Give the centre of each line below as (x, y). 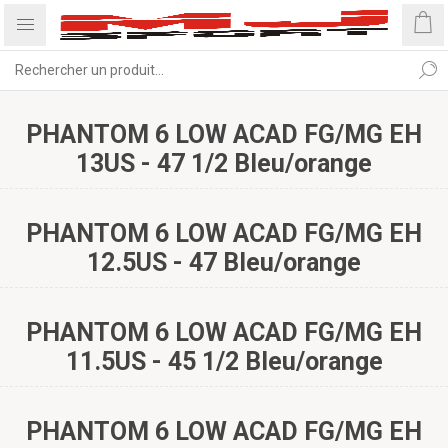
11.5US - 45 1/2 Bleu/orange (224, 361)
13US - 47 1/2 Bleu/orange (224, 163)
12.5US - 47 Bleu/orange (224, 262)
